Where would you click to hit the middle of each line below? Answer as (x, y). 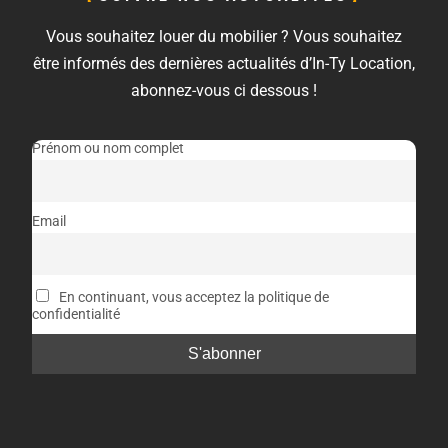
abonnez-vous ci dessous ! (224, 90)
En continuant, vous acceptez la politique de (192, 297)
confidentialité (76, 314)
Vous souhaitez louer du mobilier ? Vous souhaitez (224, 36)
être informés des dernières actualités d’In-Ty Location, (224, 63)
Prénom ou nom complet (108, 148)
